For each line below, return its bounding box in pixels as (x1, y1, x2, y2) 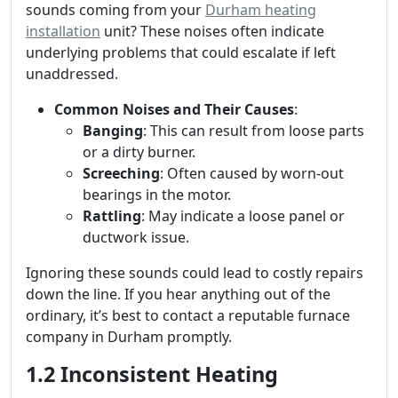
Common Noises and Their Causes (54, 99, 294, 119)
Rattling (83, 206, 141, 226)
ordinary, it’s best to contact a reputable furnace (26, 306, 350, 325)
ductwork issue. (83, 227, 189, 247)
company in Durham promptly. (26, 327, 232, 346)
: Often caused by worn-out (160, 163, 344, 183)
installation (26, 21, 100, 41)
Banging (83, 121, 143, 140)
